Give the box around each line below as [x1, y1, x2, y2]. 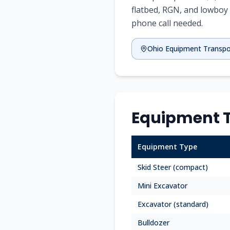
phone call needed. [131, 17, 203, 29]
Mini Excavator [138, 181, 187, 190]
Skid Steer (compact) [138, 162, 208, 172]
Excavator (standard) [138, 199, 208, 209]
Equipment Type [138, 142, 197, 151]
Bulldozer [138, 218, 169, 227]
